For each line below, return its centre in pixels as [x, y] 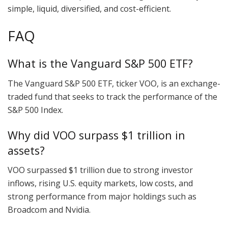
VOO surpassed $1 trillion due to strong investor [100, 170]
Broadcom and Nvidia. [49, 210]
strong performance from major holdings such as [102, 197]
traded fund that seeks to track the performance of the [112, 96]
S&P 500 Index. [35, 110]
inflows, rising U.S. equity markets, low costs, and [100, 183]
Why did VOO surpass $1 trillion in [96, 135]
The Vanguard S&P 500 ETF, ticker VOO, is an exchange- [114, 83]
